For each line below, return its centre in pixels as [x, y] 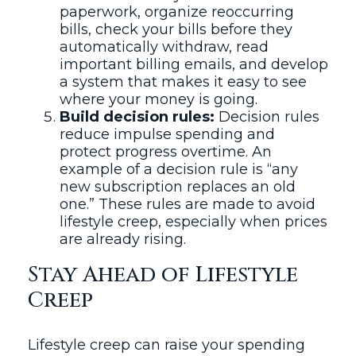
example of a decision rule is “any [179, 169]
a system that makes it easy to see [183, 82]
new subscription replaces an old [178, 187]
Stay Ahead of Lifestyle [163, 275]
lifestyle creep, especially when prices [193, 222]
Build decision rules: [137, 117]
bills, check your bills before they [176, 29]
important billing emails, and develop [194, 64]
